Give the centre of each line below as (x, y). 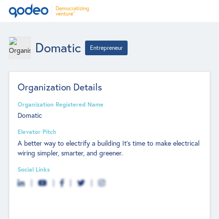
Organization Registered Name (61, 104)
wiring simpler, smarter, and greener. (70, 153)
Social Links (34, 169)
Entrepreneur (107, 47)
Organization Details (60, 87)
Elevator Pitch (37, 132)
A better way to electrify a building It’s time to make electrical (109, 143)
